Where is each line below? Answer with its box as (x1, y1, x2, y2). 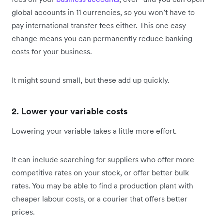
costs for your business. (12, 46, 92, 57)
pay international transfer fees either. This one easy (12, 20, 186, 31)
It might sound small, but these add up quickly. (12, 75, 170, 85)
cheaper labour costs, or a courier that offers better (12, 194, 187, 204)
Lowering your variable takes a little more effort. (12, 126, 179, 136)
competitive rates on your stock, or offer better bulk (12, 168, 189, 178)
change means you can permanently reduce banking (12, 33, 192, 44)
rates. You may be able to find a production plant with (12, 181, 193, 191)
